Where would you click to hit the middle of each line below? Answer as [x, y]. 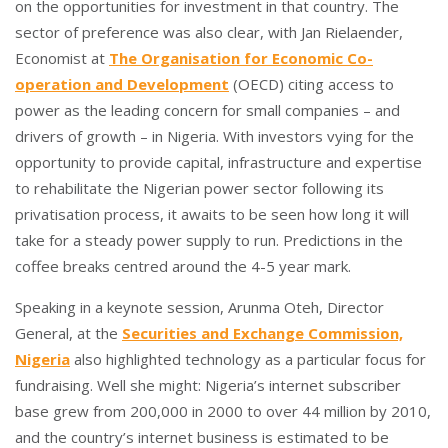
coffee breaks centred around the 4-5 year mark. [183, 266]
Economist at [62, 58]
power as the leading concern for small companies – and [207, 110]
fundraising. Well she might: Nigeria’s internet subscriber [208, 385]
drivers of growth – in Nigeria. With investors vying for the [214, 136]
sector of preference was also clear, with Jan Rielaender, [209, 32]
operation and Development [122, 84]
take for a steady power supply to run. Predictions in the [209, 240]
